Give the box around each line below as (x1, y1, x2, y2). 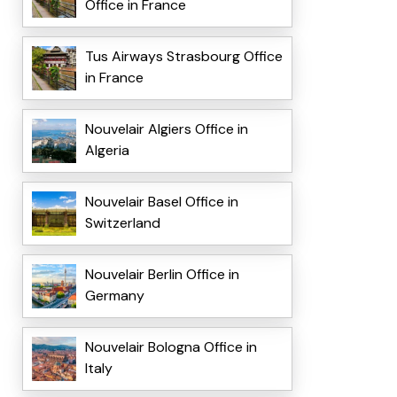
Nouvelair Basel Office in (84, 192, 238, 212)
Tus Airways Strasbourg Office (84, 47, 283, 66)
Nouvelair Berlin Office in (84, 265, 239, 284)
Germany (84, 286, 144, 306)
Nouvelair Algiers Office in (84, 120, 248, 139)
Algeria (84, 141, 129, 160)
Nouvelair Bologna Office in (84, 338, 257, 357)
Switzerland (84, 214, 160, 233)
